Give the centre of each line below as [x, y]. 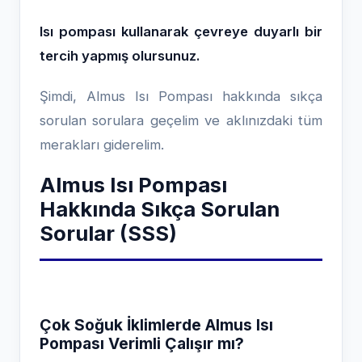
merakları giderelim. [102, 145]
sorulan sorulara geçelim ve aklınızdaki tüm [181, 120]
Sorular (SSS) [108, 233]
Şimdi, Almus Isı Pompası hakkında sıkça [181, 96]
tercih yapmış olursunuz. [120, 56]
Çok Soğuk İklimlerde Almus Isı [156, 325]
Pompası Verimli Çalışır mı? [142, 343]
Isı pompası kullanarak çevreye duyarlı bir [181, 32]
